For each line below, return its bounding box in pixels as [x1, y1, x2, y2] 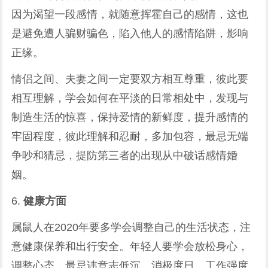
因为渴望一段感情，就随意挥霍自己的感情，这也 [11, 8, 249, 20]
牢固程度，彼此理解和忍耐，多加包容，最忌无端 [11, 130, 249, 142]
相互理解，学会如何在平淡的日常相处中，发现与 [11, 92, 249, 104]
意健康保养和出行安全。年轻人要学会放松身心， [11, 240, 249, 252]
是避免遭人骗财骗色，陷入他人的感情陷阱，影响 [11, 28, 249, 39]
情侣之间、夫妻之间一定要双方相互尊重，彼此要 [11, 73, 249, 85]
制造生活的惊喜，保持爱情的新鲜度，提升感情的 [11, 111, 249, 123]
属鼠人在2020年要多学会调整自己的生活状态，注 [11, 221, 251, 233]
